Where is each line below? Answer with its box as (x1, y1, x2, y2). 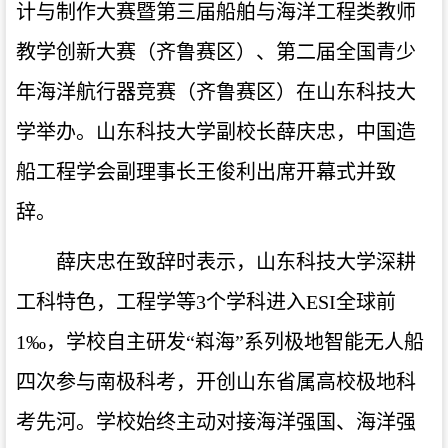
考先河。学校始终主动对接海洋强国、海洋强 (16, 410, 416, 433)
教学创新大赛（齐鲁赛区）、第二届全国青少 (16, 40, 416, 63)
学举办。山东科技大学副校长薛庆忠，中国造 (16, 120, 416, 143)
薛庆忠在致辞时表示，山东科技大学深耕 (56, 250, 416, 273)
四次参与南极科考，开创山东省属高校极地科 (16, 370, 416, 393)
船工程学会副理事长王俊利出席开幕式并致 (16, 160, 396, 183)
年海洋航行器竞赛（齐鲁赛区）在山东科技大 (16, 80, 416, 103)
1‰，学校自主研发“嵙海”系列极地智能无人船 (16, 330, 424, 353)
